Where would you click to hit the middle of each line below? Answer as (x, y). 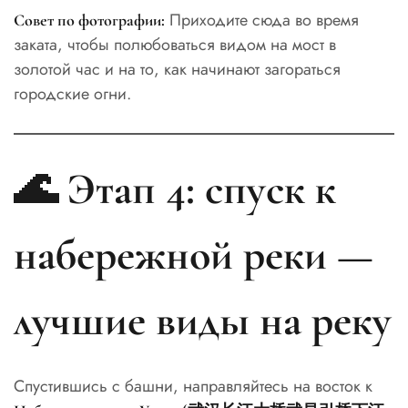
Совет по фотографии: (89, 20)
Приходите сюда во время (262, 20)
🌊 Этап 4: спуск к (175, 190)
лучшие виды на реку (203, 321)
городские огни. (72, 94)
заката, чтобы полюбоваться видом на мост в (175, 45)
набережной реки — (194, 255)
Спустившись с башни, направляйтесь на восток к (193, 386)
